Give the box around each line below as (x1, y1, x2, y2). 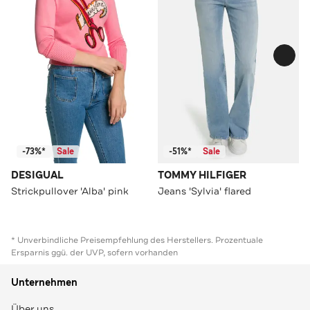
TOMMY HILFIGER (158, 168, 246, 182)
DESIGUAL (11, 168, 64, 182)
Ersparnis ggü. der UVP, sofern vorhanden (11, 246, 178, 258)
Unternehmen (11, 275, 77, 289)
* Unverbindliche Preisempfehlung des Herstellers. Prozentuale (11, 234, 263, 246)
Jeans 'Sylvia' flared (158, 184, 251, 197)
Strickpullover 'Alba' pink (11, 184, 129, 197)
